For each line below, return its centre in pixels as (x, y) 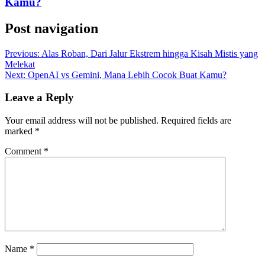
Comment (24, 151)
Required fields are (196, 121)
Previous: (22, 53)
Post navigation (51, 28)
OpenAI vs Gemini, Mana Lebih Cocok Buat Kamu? (127, 75)
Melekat (20, 64)
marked (20, 131)
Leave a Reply (39, 98)
